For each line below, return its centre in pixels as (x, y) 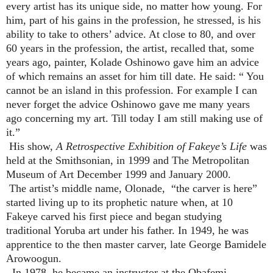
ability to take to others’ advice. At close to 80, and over (131, 34)
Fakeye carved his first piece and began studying (114, 216)
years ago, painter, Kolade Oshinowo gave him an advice (133, 62)
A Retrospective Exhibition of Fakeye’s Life (151, 146)
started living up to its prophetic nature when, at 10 (119, 202)
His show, (31, 146)
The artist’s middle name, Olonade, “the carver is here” (132, 188)
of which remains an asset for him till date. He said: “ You (135, 76)
